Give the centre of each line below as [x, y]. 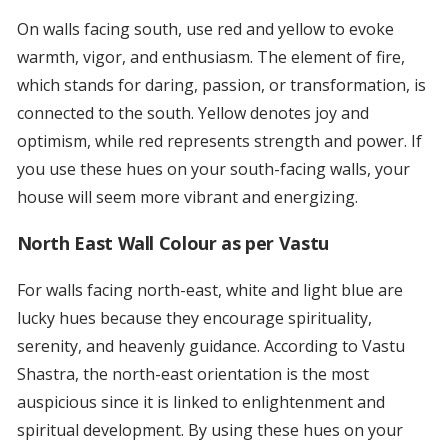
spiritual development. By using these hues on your [209, 430]
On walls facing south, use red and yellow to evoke [205, 29]
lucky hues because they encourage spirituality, [194, 318]
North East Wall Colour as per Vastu [172, 243]
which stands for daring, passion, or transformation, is [221, 85]
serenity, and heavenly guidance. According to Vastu [210, 346]
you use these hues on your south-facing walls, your [213, 169]
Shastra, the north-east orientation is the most [192, 374]
